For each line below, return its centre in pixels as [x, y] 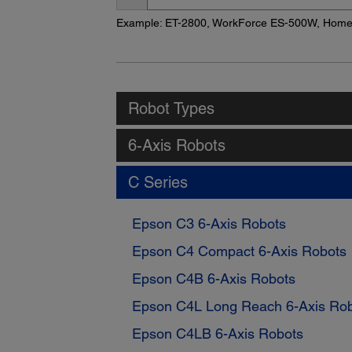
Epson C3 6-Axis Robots [209, 224]
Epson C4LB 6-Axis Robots [217, 334]
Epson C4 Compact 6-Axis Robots [239, 251]
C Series [158, 183]
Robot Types [171, 109]
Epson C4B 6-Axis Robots [213, 279]
